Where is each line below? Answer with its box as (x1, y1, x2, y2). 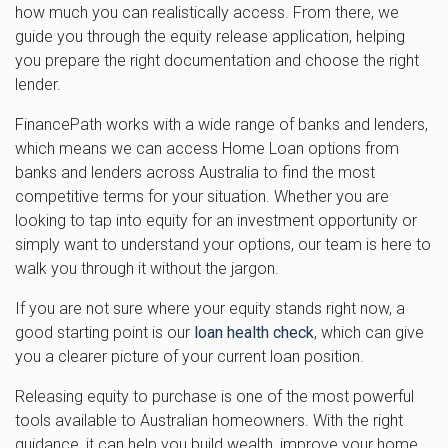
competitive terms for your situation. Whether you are (15, 186, 389, 206)
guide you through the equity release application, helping (15, 26, 405, 46)
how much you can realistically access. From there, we (15, 2, 399, 22)
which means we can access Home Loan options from (15, 138, 399, 158)
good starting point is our (15, 322, 194, 342)
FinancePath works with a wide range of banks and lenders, (15, 114, 428, 134)
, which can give (314, 322, 424, 342)
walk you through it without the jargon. (15, 258, 279, 278)
